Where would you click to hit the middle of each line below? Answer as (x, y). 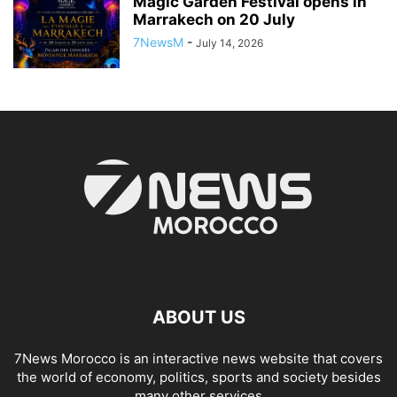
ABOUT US (198, 317)
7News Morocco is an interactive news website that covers (198, 358)
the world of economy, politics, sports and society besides (198, 377)
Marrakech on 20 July (214, 19)
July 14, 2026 (230, 43)
